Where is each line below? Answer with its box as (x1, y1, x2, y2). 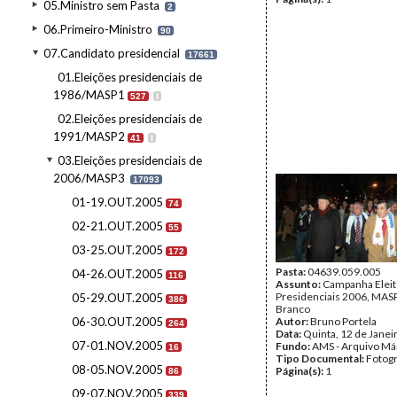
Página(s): (276, 364, 325, 378)
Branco (276, 302, 310, 315)
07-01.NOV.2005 (72, 339, 163, 353)
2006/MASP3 (53, 171, 125, 185)
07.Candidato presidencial (43, 46, 180, 60)
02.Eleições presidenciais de (58, 112, 202, 126)
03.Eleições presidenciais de (58, 153, 202, 167)
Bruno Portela (310, 315, 377, 328)
